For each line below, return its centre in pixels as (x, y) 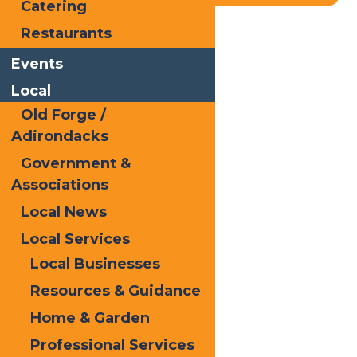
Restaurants (67, 33)
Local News (64, 212)
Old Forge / (64, 115)
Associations (59, 185)
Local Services (76, 239)
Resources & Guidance (116, 290)
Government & (76, 163)
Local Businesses (96, 263)
